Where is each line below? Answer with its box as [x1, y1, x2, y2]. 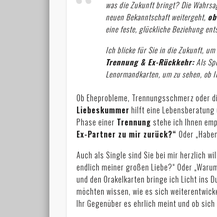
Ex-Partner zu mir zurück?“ [77, 128, 179, 140]
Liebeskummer [77, 104, 130, 116]
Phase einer [77, 116, 117, 128]
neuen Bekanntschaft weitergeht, [106, 11, 208, 23]
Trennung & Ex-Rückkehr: [106, 56, 195, 68]
